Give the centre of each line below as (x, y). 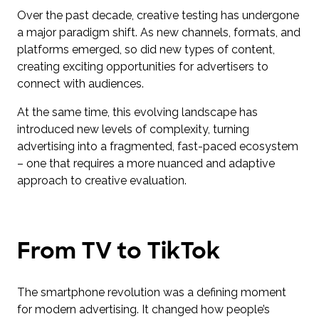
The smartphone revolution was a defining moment (152, 292)
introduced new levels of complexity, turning (133, 129)
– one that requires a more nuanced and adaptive (146, 163)
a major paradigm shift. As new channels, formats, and (159, 32)
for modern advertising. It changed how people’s (143, 309)
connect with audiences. (80, 83)
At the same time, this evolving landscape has (137, 112)
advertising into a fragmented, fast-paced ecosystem (158, 146)
